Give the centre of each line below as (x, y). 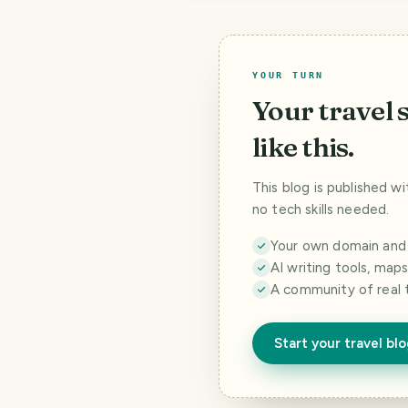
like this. (303, 147)
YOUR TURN (289, 75)
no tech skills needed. (321, 209)
